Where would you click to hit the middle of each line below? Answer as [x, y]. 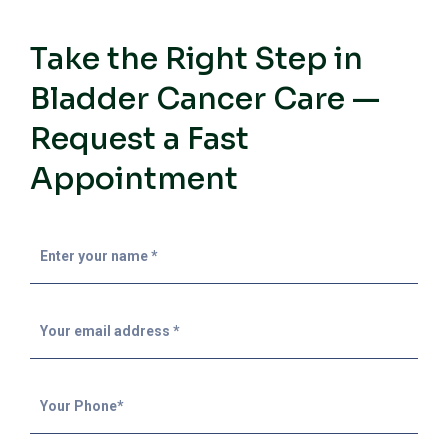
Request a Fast [139, 139]
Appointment [134, 179]
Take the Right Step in [196, 59]
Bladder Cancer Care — [205, 99]
